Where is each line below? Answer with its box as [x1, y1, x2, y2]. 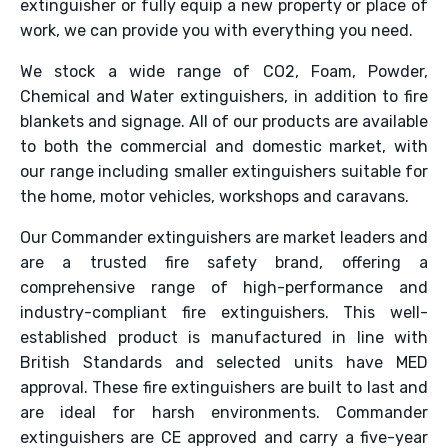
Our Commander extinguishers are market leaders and [20, 228, 428, 247]
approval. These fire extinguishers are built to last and [20, 378, 428, 397]
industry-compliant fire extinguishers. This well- [20, 303, 428, 322]
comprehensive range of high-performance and [20, 278, 428, 297]
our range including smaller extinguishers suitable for [20, 162, 428, 181]
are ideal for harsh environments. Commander [20, 403, 428, 422]
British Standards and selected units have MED [20, 353, 428, 372]
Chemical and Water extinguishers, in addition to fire [20, 87, 428, 106]
